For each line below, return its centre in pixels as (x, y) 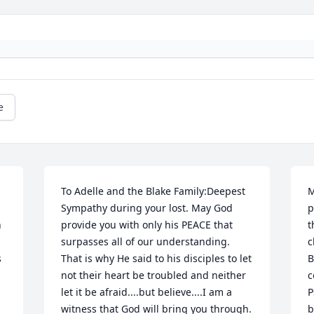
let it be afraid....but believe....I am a (147, 292)
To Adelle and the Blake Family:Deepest (153, 191)
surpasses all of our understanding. (146, 242)
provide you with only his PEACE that (147, 225)
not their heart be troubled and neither (154, 275)
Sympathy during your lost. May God (147, 208)
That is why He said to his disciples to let (157, 259)
